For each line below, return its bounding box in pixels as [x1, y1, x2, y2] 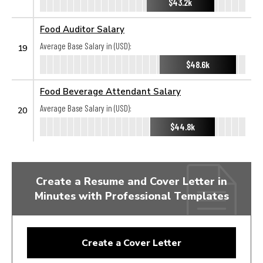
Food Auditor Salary [40, 23, 124, 34]
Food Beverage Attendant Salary [40, 86, 181, 96]
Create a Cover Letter [82, 237, 181, 248]
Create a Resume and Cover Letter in [36, 174, 227, 187]
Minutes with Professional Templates [34, 189, 229, 202]
